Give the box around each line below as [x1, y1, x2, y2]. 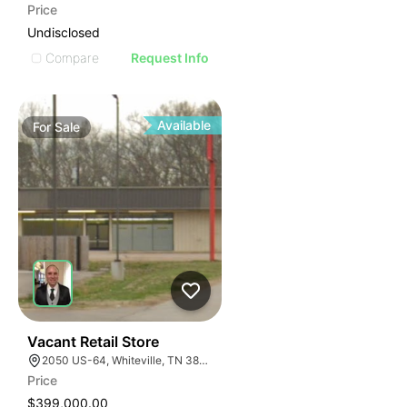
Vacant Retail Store [27, 333, 159, 351]
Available [157, 117, 212, 133]
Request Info [131, 50, 210, 65]
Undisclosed [27, 25, 100, 40]
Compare [45, 49, 99, 65]
